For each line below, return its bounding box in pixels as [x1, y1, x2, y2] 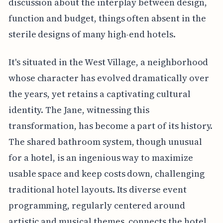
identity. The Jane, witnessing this [8, 103, 150, 116]
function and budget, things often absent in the [8, 11, 206, 24]
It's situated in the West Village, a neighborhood [8, 55, 209, 68]
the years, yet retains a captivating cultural [8, 87, 191, 100]
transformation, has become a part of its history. [8, 119, 213, 132]
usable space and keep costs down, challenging [8, 167, 205, 180]
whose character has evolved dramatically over [8, 71, 209, 84]
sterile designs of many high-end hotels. [8, 27, 176, 40]
